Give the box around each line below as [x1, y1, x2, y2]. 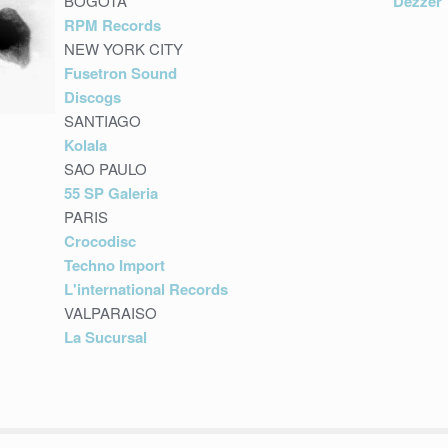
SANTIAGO [64, 109, 142, 131]
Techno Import [64, 253, 166, 276]
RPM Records [64, 13, 162, 36]
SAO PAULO [64, 157, 148, 179]
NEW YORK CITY [64, 37, 184, 59]
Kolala [64, 133, 108, 156]
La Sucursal [64, 325, 148, 348]
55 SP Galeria [64, 181, 159, 204]
